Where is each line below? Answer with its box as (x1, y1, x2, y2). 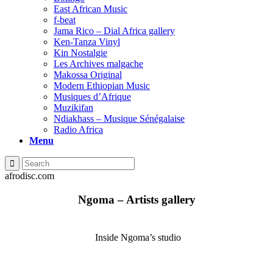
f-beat (54, 15, 76, 25)
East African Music (54, 4, 127, 14)
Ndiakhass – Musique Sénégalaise (54, 113, 185, 124)
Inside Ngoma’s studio (92, 232, 181, 243)
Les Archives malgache (54, 58, 143, 69)
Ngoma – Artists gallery (77, 193, 196, 206)
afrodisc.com (5, 171, 54, 181)
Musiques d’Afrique (54, 91, 131, 102)
